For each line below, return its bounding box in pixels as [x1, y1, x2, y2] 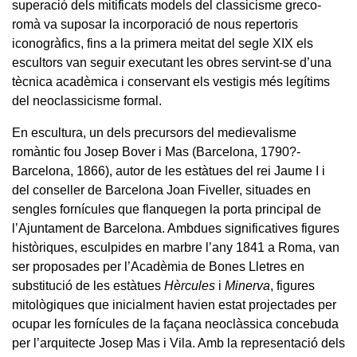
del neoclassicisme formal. [12, 93, 162, 108]
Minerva [225, 278, 270, 292]
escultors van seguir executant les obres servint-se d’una [12, 55, 331, 69]
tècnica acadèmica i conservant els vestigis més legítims [12, 74, 330, 88]
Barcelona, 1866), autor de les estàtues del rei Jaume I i [12, 163, 325, 178]
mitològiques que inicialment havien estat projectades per [12, 297, 336, 312]
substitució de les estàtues [12, 278, 164, 292]
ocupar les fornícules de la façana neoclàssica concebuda [12, 316, 339, 331]
